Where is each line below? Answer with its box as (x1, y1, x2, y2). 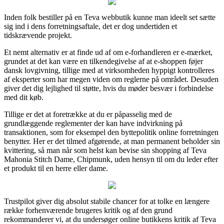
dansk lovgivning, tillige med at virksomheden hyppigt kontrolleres (4, 65, 214, 74)
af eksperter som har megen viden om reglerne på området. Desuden (4, 74, 218, 83)
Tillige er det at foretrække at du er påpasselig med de (4, 109, 172, 118)
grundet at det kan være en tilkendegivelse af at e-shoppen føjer (4, 56, 203, 65)
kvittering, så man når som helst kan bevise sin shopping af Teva (4, 145, 206, 154)
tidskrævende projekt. (4, 30, 72, 39)
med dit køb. (4, 92, 43, 101)
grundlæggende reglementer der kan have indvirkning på (4, 118, 182, 127)
